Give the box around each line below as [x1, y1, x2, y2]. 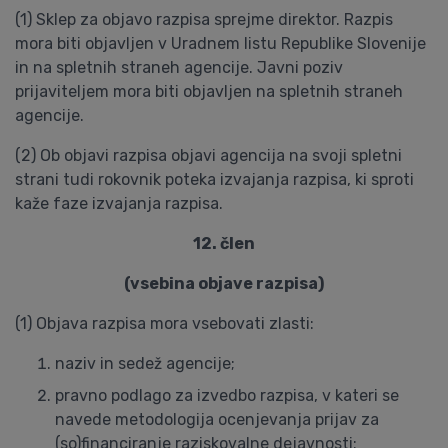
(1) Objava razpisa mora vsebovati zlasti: [15, 314, 314, 333]
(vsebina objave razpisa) [124, 274, 324, 293]
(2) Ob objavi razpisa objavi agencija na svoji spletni [15, 146, 402, 165]
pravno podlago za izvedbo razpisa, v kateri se [55, 386, 399, 405]
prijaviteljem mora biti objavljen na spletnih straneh [15, 82, 403, 101]
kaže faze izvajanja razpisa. [15, 194, 223, 213]
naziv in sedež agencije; [55, 354, 235, 373]
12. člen [193, 234, 255, 253]
